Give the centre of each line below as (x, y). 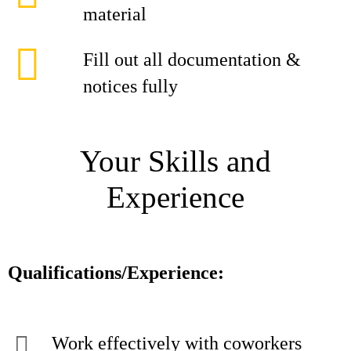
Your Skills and (175, 161)
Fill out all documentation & (192, 60)
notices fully (130, 86)
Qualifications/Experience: (116, 273)
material (115, 14)
